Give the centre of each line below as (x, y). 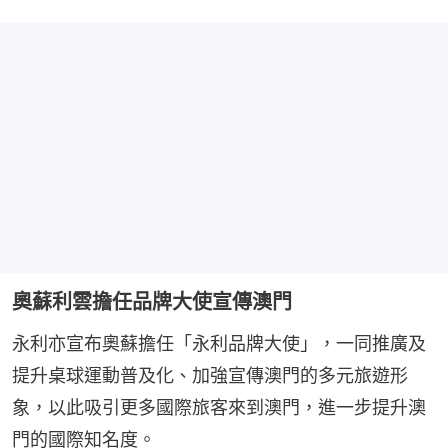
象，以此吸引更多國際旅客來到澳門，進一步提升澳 (219, 408)
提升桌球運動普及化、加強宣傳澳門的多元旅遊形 (210, 376)
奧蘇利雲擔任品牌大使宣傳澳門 (152, 302)
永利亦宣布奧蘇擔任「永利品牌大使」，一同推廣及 (219, 344)
